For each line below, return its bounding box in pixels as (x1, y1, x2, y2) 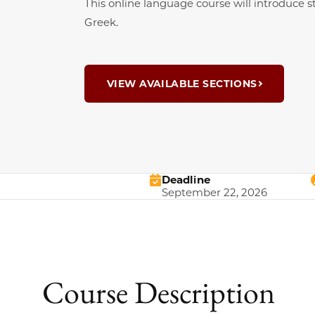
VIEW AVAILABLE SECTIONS (107, 77, 257, 90)
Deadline (162, 173, 210, 186)
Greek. (84, 15, 118, 29)
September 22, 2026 (162, 186, 267, 199)
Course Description (42, 271, 275, 312)
